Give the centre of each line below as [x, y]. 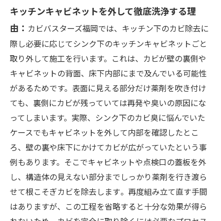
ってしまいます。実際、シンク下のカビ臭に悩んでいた [108, 117]
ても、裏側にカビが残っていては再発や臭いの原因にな [108, 102]
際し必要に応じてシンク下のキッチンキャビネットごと [109, 43]
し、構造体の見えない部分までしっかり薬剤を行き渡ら [109, 176]
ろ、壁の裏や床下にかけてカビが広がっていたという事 [108, 147]
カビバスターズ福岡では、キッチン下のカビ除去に [118, 28]
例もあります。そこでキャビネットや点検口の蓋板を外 [108, 162]
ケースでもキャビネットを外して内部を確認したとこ [104, 132]
